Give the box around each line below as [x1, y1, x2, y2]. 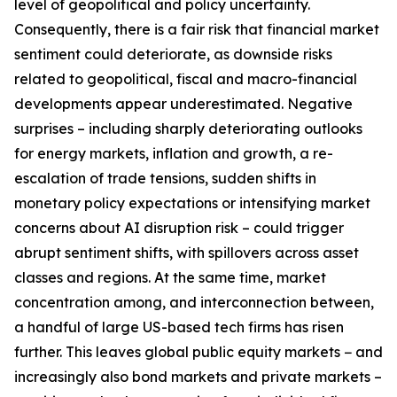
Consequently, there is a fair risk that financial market [14, 20, 379, 38]
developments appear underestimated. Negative [14, 95, 353, 113]
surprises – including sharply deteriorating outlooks [14, 120, 362, 137]
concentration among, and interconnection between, [14, 293, 374, 311]
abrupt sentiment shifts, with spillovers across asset [14, 244, 359, 261]
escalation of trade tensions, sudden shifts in [14, 169, 316, 187]
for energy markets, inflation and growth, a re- [14, 144, 333, 162]
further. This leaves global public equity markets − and [14, 343, 383, 361]
